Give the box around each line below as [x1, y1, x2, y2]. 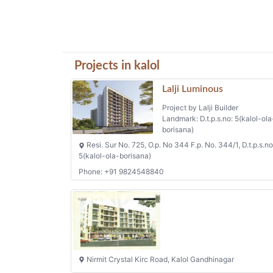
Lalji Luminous [161, 84, 223, 94]
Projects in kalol [74, 60, 160, 72]
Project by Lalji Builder [161, 103, 238, 113]
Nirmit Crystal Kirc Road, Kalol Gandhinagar [85, 254, 234, 264]
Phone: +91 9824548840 [79, 166, 164, 176]
